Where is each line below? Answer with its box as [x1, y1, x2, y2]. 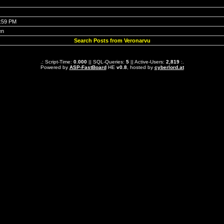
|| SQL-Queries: [86, 59, 126, 64]
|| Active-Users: [128, 59, 166, 64]
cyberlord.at [154, 64, 184, 70]
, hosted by [126, 64, 154, 70]
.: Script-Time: [40, 59, 73, 64]
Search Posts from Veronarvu [73, 37, 150, 43]
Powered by [40, 64, 69, 70]
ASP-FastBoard [69, 64, 106, 70]
